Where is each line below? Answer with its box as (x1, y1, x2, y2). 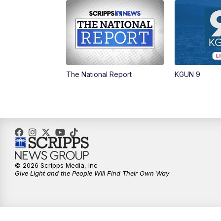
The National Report (66, 70, 132, 79)
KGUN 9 (174, 70, 200, 79)
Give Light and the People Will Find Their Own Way (15, 169, 169, 178)
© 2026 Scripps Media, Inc (15, 161, 98, 170)
